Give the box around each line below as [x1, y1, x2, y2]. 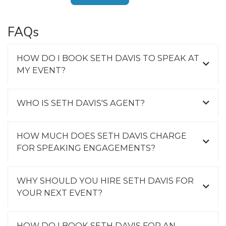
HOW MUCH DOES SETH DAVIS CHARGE [17, 130, 187, 141]
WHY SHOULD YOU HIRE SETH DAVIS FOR [17, 175, 194, 186]
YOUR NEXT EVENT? [17, 187, 102, 198]
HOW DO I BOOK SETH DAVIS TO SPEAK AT [17, 52, 199, 63]
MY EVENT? [17, 65, 66, 75]
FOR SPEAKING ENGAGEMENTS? [17, 142, 155, 153]
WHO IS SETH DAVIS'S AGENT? [17, 97, 145, 108]
